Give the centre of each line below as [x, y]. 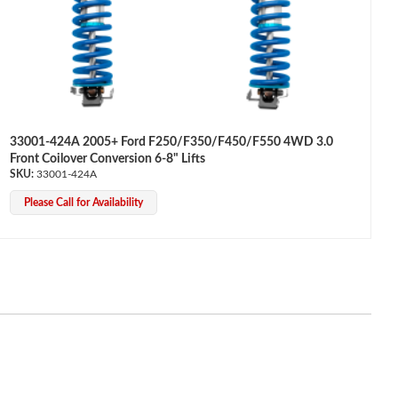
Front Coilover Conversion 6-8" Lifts [107, 159]
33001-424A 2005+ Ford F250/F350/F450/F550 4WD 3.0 [171, 143]
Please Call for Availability [83, 203]
